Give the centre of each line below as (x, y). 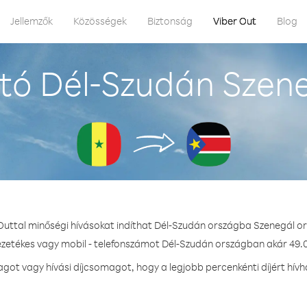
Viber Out (235, 21)
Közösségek (100, 21)
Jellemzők (32, 21)
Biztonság (170, 21)
